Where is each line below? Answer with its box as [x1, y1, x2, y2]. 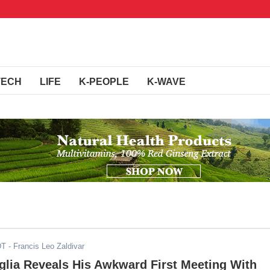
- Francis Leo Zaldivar [6, 242, 84, 251]
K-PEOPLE [79, 77, 129, 87]
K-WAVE [147, 77, 186, 87]
